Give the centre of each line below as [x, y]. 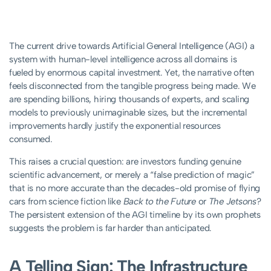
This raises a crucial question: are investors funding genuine [125, 162]
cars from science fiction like [66, 202]
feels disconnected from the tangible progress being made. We [132, 86]
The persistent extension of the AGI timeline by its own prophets [135, 215]
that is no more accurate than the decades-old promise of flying [135, 188]
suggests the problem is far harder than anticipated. [110, 228]
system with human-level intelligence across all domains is [123, 60]
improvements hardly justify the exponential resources [115, 126]
